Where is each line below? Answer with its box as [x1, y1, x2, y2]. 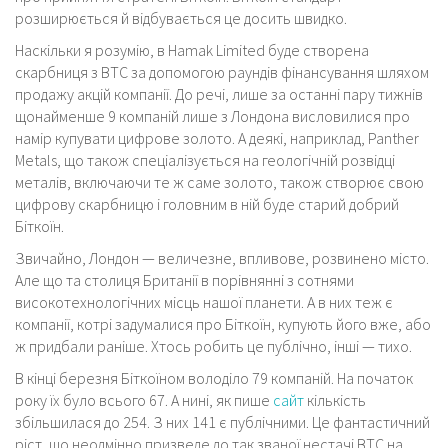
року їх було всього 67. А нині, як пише [15, 390, 273, 411]
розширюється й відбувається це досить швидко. [15, 8, 347, 29]
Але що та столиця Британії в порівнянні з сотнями [15, 270, 354, 291]
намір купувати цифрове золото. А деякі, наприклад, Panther [15, 128, 419, 149]
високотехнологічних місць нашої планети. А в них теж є [15, 292, 393, 313]
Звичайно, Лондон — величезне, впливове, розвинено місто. [15, 248, 429, 269]
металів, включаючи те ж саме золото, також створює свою [15, 172, 424, 193]
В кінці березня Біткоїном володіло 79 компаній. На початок [15, 368, 413, 389]
